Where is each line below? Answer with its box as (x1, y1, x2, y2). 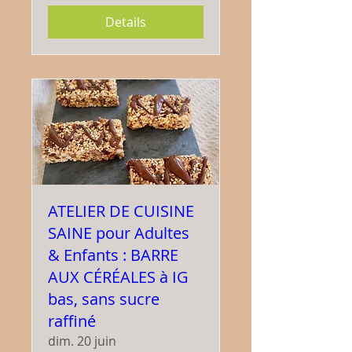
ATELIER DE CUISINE (48, 200, 194, 222)
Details (105, 13, 146, 31)
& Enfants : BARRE (48, 244, 178, 266)
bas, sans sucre (48, 288, 159, 310)
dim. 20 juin (48, 332, 116, 350)
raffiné (48, 310, 96, 332)
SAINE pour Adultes (48, 222, 189, 244)
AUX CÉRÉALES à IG (48, 266, 189, 288)
